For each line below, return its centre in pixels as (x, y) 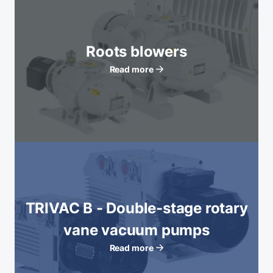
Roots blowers (136, 51)
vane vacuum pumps (136, 230)
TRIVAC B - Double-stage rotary (136, 208)
